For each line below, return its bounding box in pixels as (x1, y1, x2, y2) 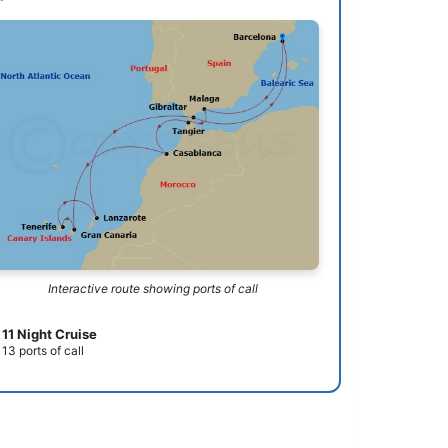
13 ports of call (2, 342, 85, 358)
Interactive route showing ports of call (47, 280, 258, 296)
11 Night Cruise (2, 325, 98, 342)
